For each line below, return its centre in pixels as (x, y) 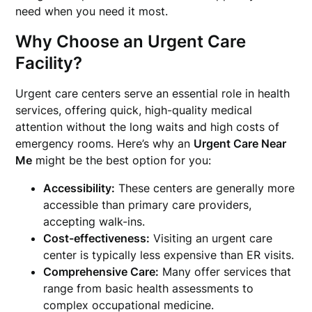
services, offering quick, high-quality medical (134, 110)
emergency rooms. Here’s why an (105, 143)
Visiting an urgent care (211, 238)
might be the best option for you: (122, 160)
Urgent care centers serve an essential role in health (153, 93)
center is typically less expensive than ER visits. (169, 255)
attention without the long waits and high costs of (148, 127)
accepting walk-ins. (94, 221)
